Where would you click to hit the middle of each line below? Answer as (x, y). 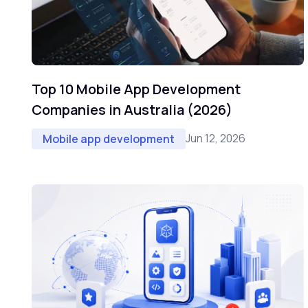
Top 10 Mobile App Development (136, 89)
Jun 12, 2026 (216, 139)
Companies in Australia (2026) (132, 109)
